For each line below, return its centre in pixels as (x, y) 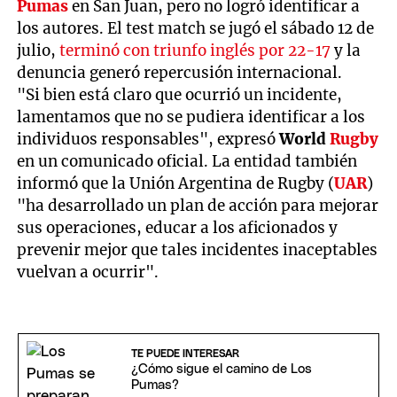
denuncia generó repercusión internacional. (180, 72)
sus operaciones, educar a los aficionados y (178, 227)
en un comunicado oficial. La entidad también (187, 161)
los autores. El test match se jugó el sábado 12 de (196, 28)
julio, (39, 50)
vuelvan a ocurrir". (88, 272)
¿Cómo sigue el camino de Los (221, 369)
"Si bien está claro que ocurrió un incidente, (180, 94)
